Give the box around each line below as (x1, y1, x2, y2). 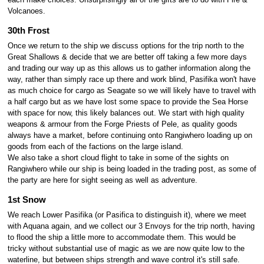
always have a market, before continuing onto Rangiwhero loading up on (7, 131, 252, 140)
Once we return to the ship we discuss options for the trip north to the (7, 42, 244, 51)
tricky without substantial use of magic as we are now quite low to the (7, 245, 245, 253)
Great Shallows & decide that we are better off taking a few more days (7, 53, 247, 62)
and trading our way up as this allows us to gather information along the (7, 64, 250, 73)
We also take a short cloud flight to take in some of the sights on (7, 154, 229, 163)
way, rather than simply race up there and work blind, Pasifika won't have (7, 75, 256, 84)
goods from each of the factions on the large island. (7, 143, 183, 151)
